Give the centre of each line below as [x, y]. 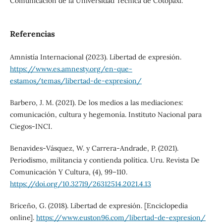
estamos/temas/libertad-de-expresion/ [76, 81]
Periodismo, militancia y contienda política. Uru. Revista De [105, 160]
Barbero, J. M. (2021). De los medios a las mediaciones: [96, 102]
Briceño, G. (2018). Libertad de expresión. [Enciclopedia [99, 205]
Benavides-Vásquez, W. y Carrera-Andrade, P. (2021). [94, 148]
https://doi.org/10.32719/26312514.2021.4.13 [80, 184]
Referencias [32, 33]
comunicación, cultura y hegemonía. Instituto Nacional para [106, 114]
